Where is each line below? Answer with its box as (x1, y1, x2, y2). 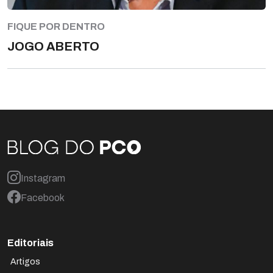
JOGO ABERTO (7, 40, 99, 54)
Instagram (21, 172, 65, 183)
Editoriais (7, 237, 54, 248)
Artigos (10, 257, 40, 266)
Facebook (21, 192, 65, 203)
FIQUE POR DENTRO (7, 21, 105, 32)
